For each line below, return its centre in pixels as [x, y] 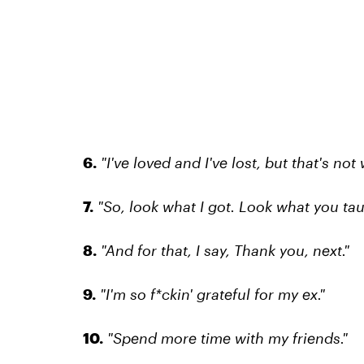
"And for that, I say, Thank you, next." [225, 251]
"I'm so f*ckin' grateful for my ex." [212, 295]
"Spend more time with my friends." [227, 338]
